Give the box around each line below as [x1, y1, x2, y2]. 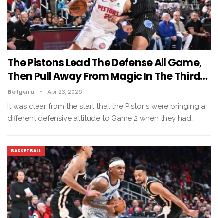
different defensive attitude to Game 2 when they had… [7, 113, 195, 123]
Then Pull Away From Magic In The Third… [7, 69, 208, 83]
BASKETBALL [11, 147, 41, 154]
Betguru [7, 87, 36, 96]
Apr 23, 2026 [47, 87, 82, 96]
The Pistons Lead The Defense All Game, [7, 55, 202, 70]
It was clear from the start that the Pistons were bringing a [7, 101, 205, 110]
